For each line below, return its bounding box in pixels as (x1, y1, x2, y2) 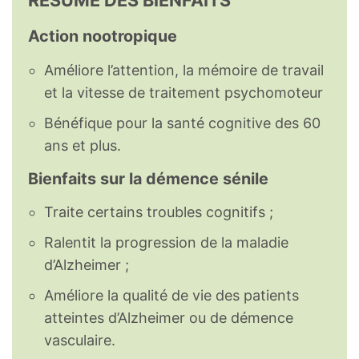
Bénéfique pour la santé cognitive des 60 (44, 114, 321, 131)
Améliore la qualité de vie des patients (44, 287, 299, 305)
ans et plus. (44, 136, 121, 154)
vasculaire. (44, 332, 115, 349)
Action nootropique (28, 26, 177, 46)
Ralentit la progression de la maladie (44, 234, 288, 252)
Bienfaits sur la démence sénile (28, 168, 268, 188)
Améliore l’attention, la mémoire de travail (44, 61, 324, 79)
